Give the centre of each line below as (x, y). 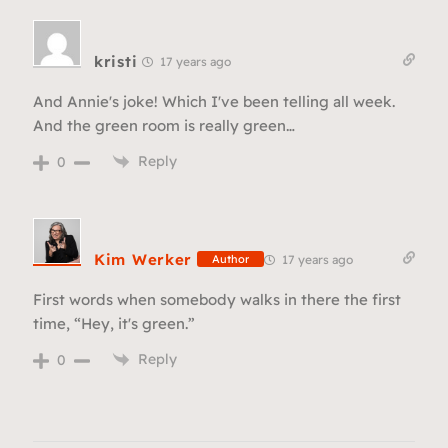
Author (230, 259)
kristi (116, 61)
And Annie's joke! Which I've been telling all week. (214, 101)
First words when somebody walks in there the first (217, 299)
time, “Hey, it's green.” (114, 323)
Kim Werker (143, 259)
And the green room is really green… (164, 125)
